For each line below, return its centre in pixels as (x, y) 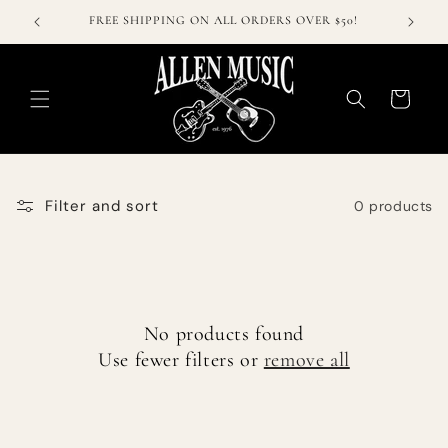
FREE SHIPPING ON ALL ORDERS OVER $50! (223, 20)
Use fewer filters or (181, 360)
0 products (393, 205)
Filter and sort (102, 206)
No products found (224, 334)
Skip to (56, 13)
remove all (306, 360)
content (60, 31)
